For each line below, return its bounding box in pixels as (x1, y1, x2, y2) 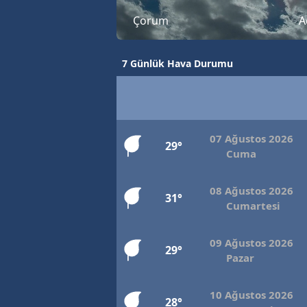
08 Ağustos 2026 (210, 184, 293, 198)
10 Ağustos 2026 (210, 288, 293, 302)
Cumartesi (226, 199, 280, 213)
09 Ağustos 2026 (210, 236, 293, 250)
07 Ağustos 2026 (210, 132, 293, 146)
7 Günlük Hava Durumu (122, 57, 233, 71)
